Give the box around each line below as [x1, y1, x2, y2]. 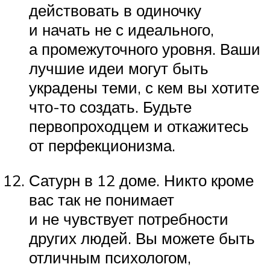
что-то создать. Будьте [29, 97, 192, 117]
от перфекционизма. [29, 136, 175, 155]
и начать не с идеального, [29, 20, 214, 40]
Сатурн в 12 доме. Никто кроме [29, 170, 254, 190]
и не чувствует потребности [29, 209, 228, 228]
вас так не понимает [29, 189, 174, 209]
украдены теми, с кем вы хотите [29, 78, 259, 98]
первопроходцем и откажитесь [29, 116, 249, 136]
